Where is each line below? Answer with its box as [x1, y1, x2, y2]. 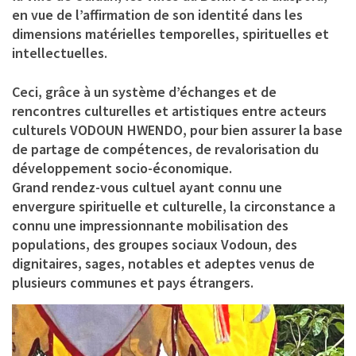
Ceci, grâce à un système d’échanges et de [12, 82, 277, 101]
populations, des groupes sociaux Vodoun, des [12, 234, 297, 253]
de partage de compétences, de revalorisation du [12, 139, 319, 158]
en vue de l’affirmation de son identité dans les [12, 5, 303, 24]
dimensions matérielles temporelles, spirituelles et [12, 24, 329, 43]
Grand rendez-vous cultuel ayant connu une [12, 177, 282, 196]
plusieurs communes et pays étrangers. [12, 273, 253, 292]
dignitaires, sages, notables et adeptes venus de [12, 253, 315, 273]
